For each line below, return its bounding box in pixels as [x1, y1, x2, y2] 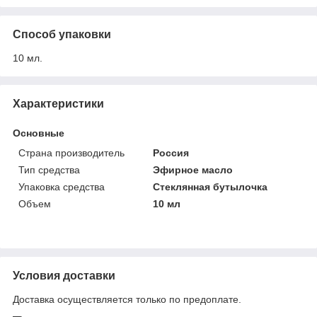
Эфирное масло [153, 163, 234, 175]
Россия [153, 146, 190, 158]
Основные [13, 127, 64, 139]
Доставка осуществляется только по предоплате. [13, 293, 241, 305]
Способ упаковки [13, 28, 111, 40]
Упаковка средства [18, 180, 105, 192]
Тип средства [18, 163, 80, 175]
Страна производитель [18, 146, 125, 158]
